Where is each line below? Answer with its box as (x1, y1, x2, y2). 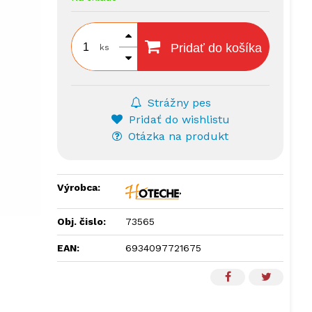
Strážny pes (143, 96, 211, 109)
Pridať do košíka (167, 41, 263, 55)
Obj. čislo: (57, 216, 107, 227)
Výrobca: (57, 182, 101, 193)
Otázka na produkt (125, 130, 229, 143)
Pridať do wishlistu (125, 113, 230, 126)
